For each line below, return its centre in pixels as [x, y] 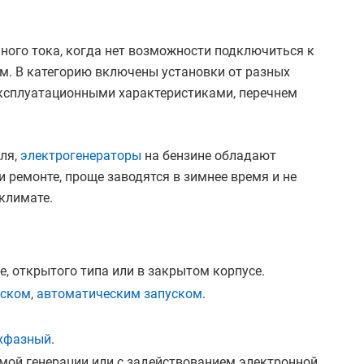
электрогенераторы [81, 155]
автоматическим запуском [119, 293]
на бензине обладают [209, 155]
